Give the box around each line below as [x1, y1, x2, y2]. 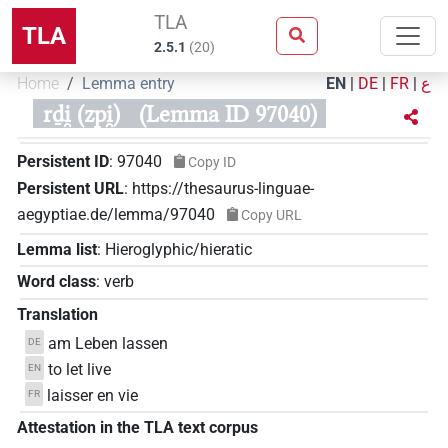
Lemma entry [82, 74, 175, 93]
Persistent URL [17, 178, 124, 198]
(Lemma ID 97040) [138, 100, 317, 128]
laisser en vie [47, 385, 139, 405]
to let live [48, 359, 112, 379]
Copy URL [240, 206, 302, 223]
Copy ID [187, 153, 236, 170]
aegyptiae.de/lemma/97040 [17, 204, 215, 224]
